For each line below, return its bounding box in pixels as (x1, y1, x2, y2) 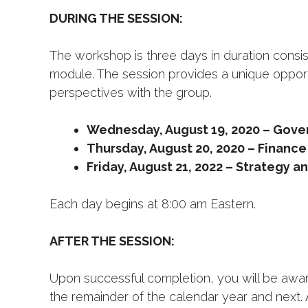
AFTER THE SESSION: (49, 234, 175, 248)
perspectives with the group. (49, 85, 212, 100)
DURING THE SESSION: (49, 11, 183, 25)
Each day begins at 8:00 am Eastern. (49, 197, 256, 211)
